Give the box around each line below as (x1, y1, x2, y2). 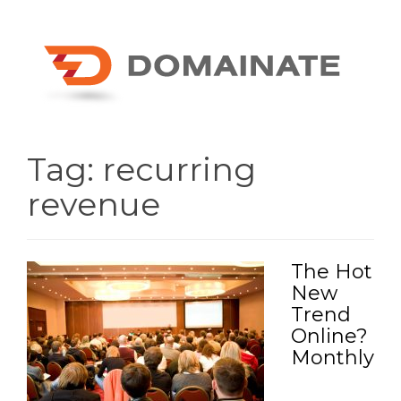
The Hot (291, 260, 372, 285)
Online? (291, 324, 368, 349)
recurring (102, 149, 256, 189)
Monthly (291, 346, 374, 371)
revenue (27, 184, 160, 224)
